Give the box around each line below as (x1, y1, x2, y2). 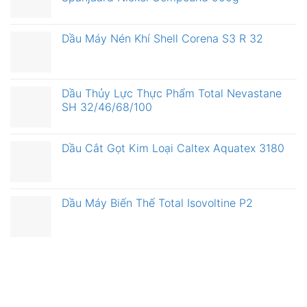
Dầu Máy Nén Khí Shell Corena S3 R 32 (62, 32, 263, 46)
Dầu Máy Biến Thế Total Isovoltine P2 (62, 196, 253, 210)
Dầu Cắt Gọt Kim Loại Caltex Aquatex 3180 (62, 141, 284, 156)
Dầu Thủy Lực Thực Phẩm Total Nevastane (62, 86, 282, 101)
